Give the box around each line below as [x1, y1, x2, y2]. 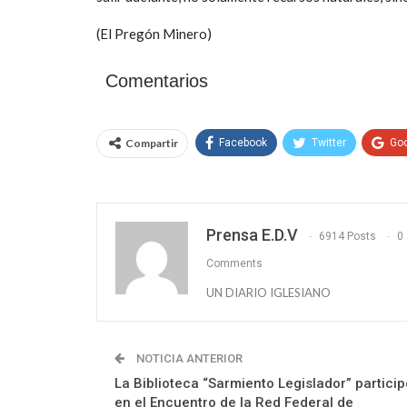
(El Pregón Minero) [96, 25, 212, 42]
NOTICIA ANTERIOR [134, 351, 243, 365]
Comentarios [105, 70, 208, 91]
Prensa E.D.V [206, 224, 298, 244]
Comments [206, 256, 263, 270]
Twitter [312, 135, 346, 149]
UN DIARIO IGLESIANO [206, 284, 331, 300]
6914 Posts [319, 229, 376, 243]
